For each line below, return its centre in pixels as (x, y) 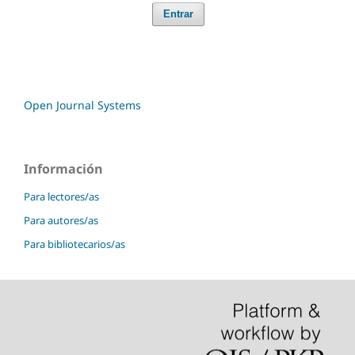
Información (63, 168)
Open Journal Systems (82, 105)
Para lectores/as (61, 196)
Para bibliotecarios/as (74, 244)
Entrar (178, 13)
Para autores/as (61, 220)
